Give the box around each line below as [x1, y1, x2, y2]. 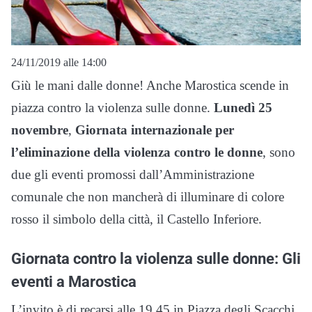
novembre [11, 123, 68, 138]
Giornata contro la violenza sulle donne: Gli [11, 249, 301, 268]
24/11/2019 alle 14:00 [11, 56, 107, 69]
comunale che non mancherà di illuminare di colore [11, 189, 284, 205]
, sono [263, 145, 295, 160]
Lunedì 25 [214, 100, 272, 116]
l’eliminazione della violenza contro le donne [11, 145, 263, 160]
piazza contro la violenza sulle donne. [11, 100, 214, 116]
